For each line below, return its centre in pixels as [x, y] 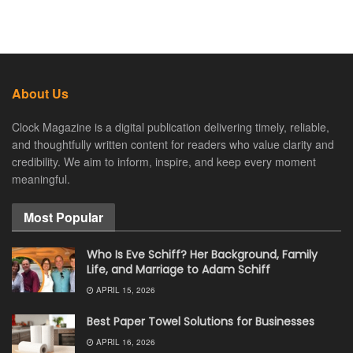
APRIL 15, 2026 [124, 290]
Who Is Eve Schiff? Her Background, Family [202, 254]
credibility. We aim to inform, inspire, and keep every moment [164, 161]
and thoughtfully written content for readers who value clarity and [173, 144]
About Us [40, 93]
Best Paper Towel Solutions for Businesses [201, 321]
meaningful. [41, 178]
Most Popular [63, 217]
